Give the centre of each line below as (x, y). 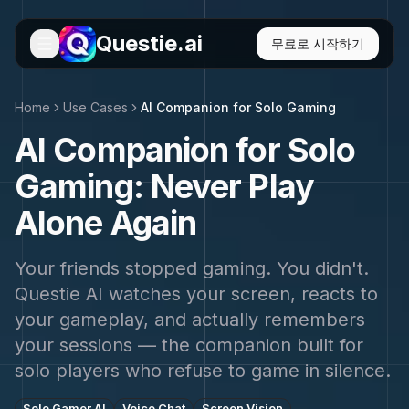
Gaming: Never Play (164, 186)
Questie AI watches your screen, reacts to (196, 294)
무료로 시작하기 (318, 43)
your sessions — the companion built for (189, 345)
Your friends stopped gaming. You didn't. (192, 268)
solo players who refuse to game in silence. (203, 371)
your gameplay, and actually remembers (190, 320)
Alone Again (106, 223)
